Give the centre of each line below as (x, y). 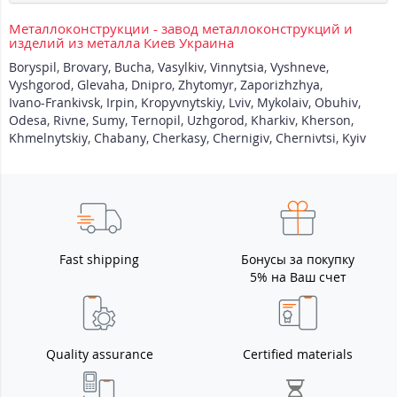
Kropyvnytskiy (182, 103)
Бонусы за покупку (298, 260)
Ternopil (156, 121)
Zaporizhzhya (280, 85)
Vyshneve (298, 67)
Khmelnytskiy (48, 138)
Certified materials (298, 354)
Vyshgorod (40, 85)
